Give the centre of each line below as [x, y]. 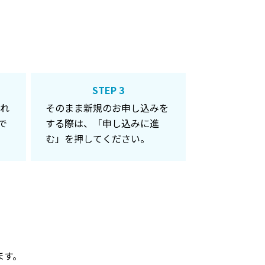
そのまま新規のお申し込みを [107, 108]
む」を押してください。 [98, 138]
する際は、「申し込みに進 [103, 123]
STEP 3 [108, 90]
